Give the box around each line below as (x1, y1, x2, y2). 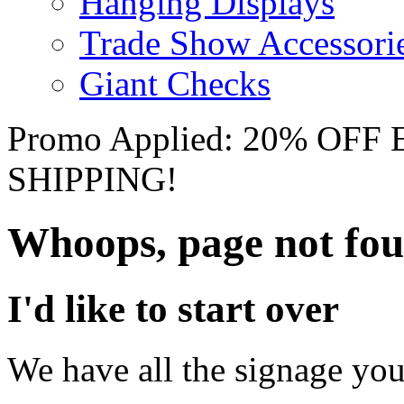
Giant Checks (79, 64, 271, 103)
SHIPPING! (7, 160, 178, 198)
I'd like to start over (7, 287, 339, 330)
